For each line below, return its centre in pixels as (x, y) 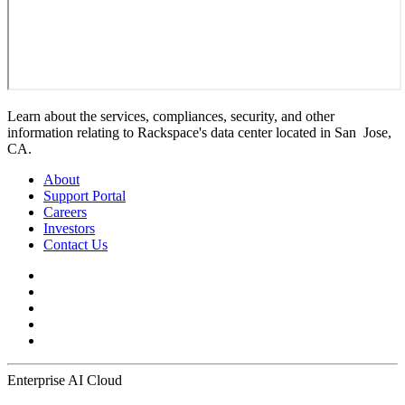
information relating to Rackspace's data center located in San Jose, (199, 132)
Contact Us (75, 244)
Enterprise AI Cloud (65, 380)
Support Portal (85, 195)
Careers (65, 212)
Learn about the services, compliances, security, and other (171, 116)
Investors (69, 228)
